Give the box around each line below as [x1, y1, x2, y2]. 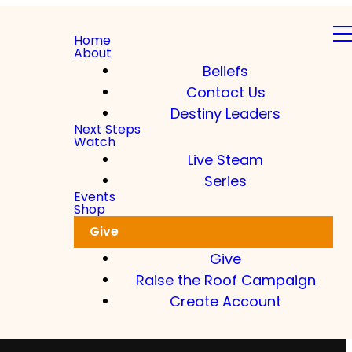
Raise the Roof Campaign [135, 269, 316, 289]
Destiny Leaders [170, 103, 280, 123]
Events [74, 188, 115, 206]
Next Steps [74, 120, 141, 138]
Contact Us [185, 82, 266, 101]
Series [204, 170, 247, 190]
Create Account [170, 291, 281, 310]
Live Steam [188, 149, 263, 169]
